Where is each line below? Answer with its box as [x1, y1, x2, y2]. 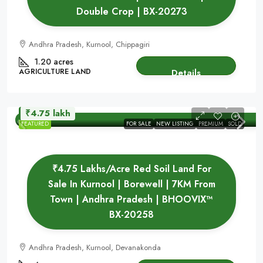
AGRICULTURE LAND [19, 66, 91, 77]
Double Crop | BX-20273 [76, 5, 187, 18]
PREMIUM [198, 119, 223, 128]
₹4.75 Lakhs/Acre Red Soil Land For [52, 162, 211, 176]
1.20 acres [34, 56, 73, 68]
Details [171, 66, 201, 79]
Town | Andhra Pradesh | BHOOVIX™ [50, 193, 213, 206]
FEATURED [21, 119, 49, 128]
